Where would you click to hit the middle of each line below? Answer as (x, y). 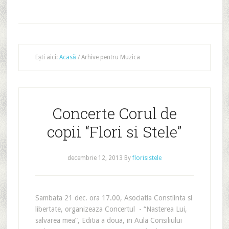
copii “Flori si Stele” (114, 132)
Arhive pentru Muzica (110, 57)
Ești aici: (47, 57)
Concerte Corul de (114, 113)
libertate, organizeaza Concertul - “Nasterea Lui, (111, 209)
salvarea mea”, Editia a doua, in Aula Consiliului (108, 220)
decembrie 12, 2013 (95, 158)
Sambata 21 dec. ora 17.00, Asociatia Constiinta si (113, 198)
